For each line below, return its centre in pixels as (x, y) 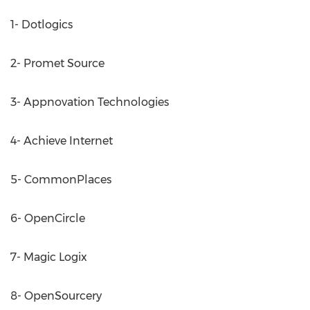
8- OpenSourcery (56, 296)
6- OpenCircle (48, 218)
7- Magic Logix (49, 257)
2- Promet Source (57, 63)
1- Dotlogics (42, 25)
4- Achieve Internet (62, 141)
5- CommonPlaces (61, 180)
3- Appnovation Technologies (90, 102)
